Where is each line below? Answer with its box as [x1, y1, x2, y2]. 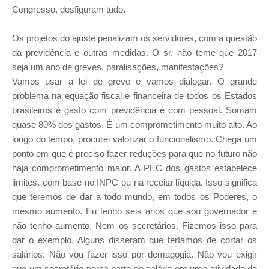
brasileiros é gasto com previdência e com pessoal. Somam [12, 105, 257, 116]
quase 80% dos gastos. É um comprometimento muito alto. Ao [12, 119, 257, 130]
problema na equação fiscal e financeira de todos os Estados [12, 91, 257, 101]
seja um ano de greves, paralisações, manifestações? [12, 62, 223, 73]
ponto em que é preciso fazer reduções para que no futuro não [12, 148, 257, 159]
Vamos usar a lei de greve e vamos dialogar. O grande [12, 76, 257, 87]
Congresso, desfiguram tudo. [12, 4, 125, 15]
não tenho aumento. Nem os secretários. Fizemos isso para [12, 220, 257, 231]
